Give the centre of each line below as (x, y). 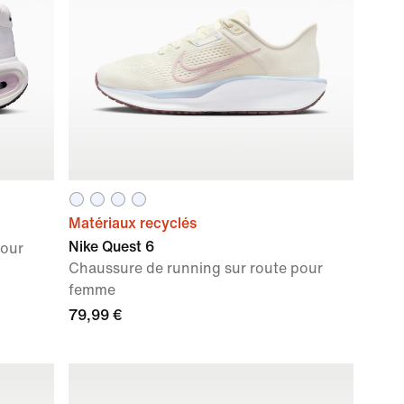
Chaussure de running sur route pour (196, 268)
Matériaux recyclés (133, 223)
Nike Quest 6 (111, 247)
